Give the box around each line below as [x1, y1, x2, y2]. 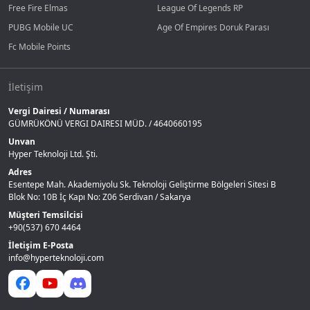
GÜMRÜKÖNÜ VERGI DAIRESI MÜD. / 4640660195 [8, 117, 202, 129]
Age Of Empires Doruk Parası [156, 21, 269, 33]
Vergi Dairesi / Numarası [8, 104, 110, 117]
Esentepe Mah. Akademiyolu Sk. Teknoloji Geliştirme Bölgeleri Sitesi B [8, 178, 276, 190]
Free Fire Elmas [8, 1, 68, 14]
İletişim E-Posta [8, 239, 73, 251]
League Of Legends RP [156, 1, 243, 14]
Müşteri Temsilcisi [8, 208, 83, 221]
